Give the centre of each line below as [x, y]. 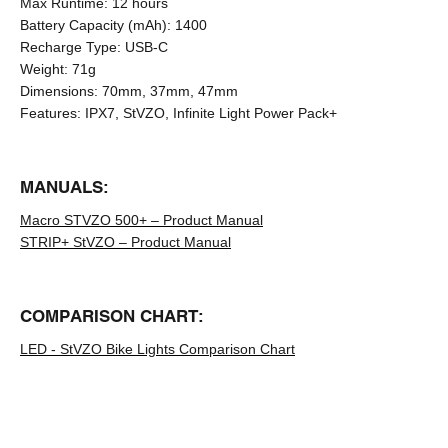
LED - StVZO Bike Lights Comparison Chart [157, 348]
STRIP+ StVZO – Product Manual [125, 241]
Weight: [44, 68]
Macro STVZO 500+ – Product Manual [141, 219]
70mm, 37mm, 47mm [170, 90]
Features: [50, 112]
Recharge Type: [70, 46]
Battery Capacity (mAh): [95, 24]
